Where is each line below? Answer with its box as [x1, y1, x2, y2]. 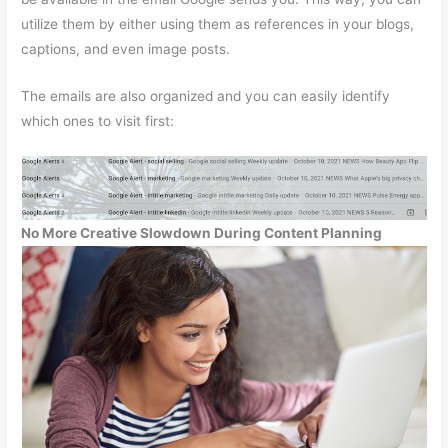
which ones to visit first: [21, 112, 175, 129]
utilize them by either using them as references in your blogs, [21, 15, 415, 32]
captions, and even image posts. [21, 40, 231, 57]
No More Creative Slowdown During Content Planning [21, 224, 383, 241]
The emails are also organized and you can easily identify [21, 87, 391, 104]
